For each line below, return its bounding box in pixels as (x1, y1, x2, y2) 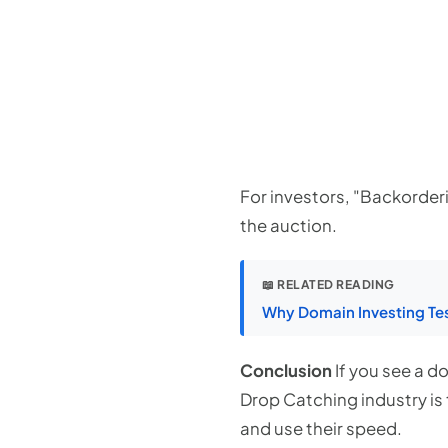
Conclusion (240, 360, 332, 382)
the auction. (240, 215, 337, 237)
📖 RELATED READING (262, 277, 395, 293)
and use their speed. (240, 418, 402, 440)
